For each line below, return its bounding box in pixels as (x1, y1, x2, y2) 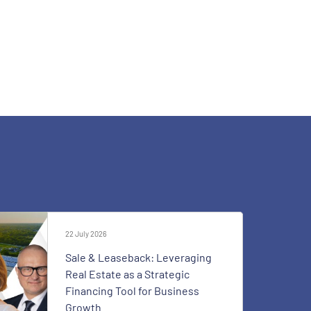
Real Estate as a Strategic (65, 267, 190, 280)
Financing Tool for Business (65, 283, 199, 297)
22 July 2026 (65, 228, 107, 238)
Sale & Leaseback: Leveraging (65, 250, 212, 264)
